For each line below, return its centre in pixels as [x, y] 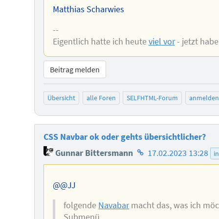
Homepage [154, 150]
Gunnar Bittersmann [93, 153]
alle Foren [101, 98]
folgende [81, 206]
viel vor [162, 42]
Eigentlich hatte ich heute [100, 42]
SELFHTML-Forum [153, 98]
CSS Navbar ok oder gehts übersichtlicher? [124, 137]
